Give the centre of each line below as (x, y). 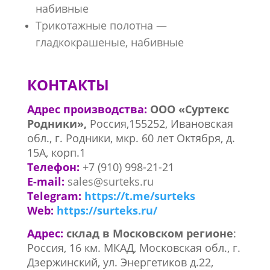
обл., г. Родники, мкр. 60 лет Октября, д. (131, 138)
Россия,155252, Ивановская (161, 124)
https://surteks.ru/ (107, 210)
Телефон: (55, 167)
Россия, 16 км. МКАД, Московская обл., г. (133, 248)
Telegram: (54, 196)
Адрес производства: (88, 109)
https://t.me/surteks (140, 196)
